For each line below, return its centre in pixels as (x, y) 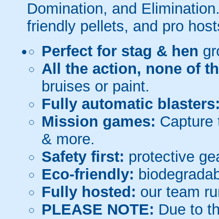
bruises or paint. (96, 86)
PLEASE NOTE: (100, 209)
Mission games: (99, 121)
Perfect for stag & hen (120, 51)
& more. (68, 139)
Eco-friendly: (88, 174)
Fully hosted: (89, 192)
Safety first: (83, 156)
